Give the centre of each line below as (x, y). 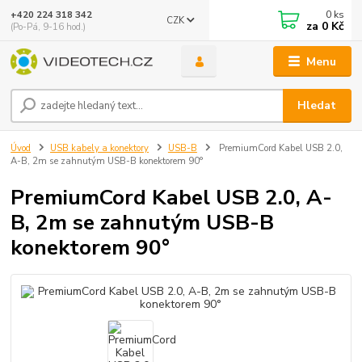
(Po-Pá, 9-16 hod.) (48, 27)
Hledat (317, 106)
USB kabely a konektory (99, 148)
